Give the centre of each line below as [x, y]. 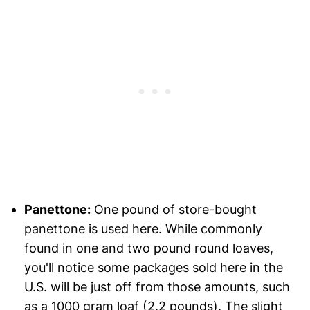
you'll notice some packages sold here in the [153, 268]
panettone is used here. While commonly [143, 229]
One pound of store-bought [173, 210]
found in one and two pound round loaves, [148, 248]
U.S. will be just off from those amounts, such [157, 287]
